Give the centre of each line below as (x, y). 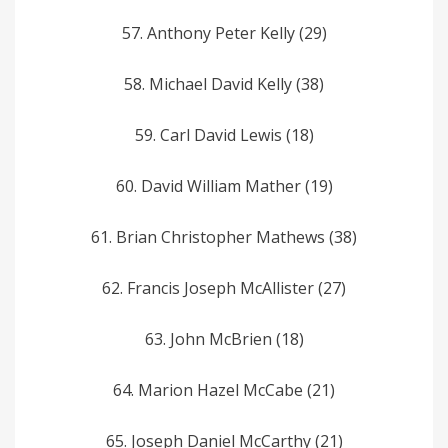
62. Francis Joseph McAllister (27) (224, 287)
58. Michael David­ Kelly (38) (224, 83)
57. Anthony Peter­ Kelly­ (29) (224, 32)
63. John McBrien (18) (224, 338)
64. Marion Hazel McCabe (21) (224, 389)
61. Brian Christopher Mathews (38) (224, 236)
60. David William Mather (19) (224, 185)
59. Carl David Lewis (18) (224, 134)
